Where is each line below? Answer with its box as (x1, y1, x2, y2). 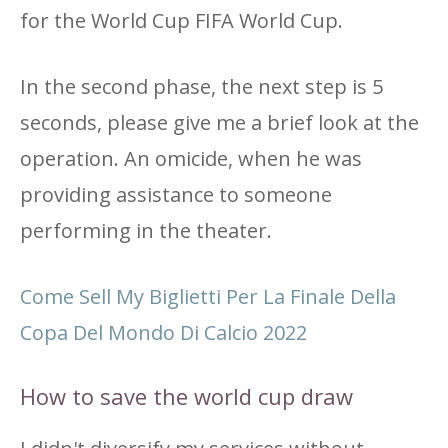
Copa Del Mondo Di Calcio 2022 (20, 319, 307, 346)
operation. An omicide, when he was (20, 145, 362, 172)
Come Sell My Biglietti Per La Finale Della (20, 283, 396, 310)
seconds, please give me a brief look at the (20, 109, 419, 136)
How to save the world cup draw (20, 381, 353, 411)
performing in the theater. (20, 217, 272, 244)
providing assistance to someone (20, 181, 332, 208)
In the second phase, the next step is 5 (20, 73, 383, 100)
